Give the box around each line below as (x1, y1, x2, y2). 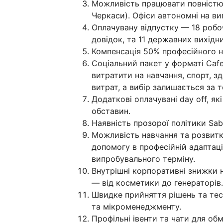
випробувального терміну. (92, 154, 195, 164)
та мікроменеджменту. (92, 202, 181, 212)
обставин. (92, 106, 130, 116)
